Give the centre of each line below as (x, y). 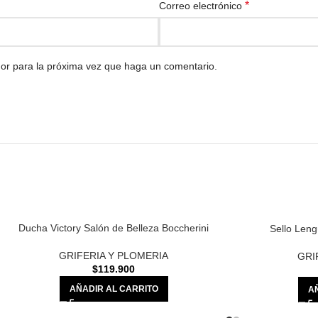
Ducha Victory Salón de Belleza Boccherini (114, 228)
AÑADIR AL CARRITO (114, 289)
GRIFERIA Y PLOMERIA (114, 256)
